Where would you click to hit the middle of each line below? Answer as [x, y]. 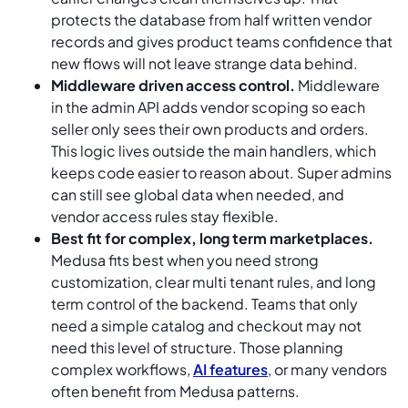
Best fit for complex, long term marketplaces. [212, 238]
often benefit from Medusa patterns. [175, 391]
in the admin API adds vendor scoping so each [208, 107]
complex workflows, [122, 369]
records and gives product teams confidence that [222, 41]
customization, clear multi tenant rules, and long [214, 281]
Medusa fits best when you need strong [185, 260]
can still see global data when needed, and [198, 194]
